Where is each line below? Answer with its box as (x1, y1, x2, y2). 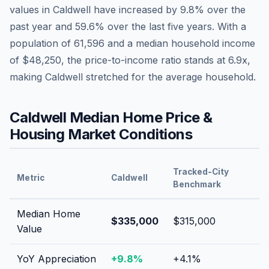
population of (10, 37, 74, 49)
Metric (17, 172, 44, 183)
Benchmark (173, 179, 221, 189)
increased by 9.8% (116, 3, 204, 16)
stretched (86, 70, 128, 83)
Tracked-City (173, 166, 229, 177)
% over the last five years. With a (95, 20, 246, 32)
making (10, 70, 45, 83)
